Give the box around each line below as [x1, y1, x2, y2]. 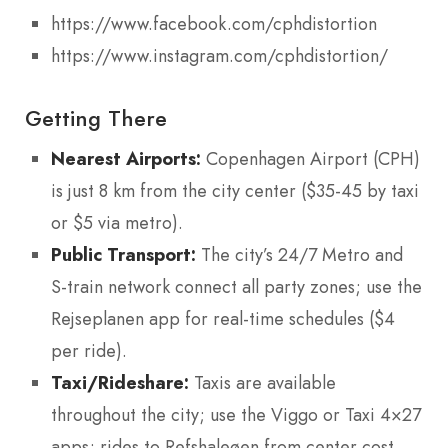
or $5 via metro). [51, 209, 183, 236]
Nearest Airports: [51, 145, 201, 171]
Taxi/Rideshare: [51, 369, 189, 395]
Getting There [25, 101, 167, 134]
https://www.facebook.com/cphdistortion [51, 10, 377, 37]
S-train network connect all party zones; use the [51, 273, 422, 300]
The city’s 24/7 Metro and [196, 241, 403, 268]
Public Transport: [51, 241, 196, 267]
